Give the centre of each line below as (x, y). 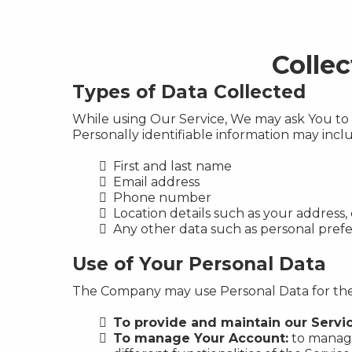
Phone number (162, 198)
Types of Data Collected (189, 92)
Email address (156, 182)
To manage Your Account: (201, 338)
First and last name (172, 166)
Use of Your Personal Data (199, 264)
